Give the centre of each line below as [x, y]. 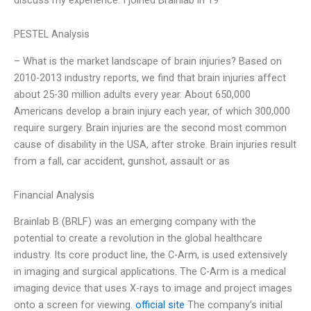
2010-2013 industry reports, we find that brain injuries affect [150, 77]
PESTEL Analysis [52, 34]
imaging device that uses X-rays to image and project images [153, 288]
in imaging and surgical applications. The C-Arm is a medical [150, 272]
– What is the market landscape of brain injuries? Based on [148, 61]
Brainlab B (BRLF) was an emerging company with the [135, 222]
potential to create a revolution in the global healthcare [138, 238]
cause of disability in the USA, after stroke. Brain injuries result [155, 144]
